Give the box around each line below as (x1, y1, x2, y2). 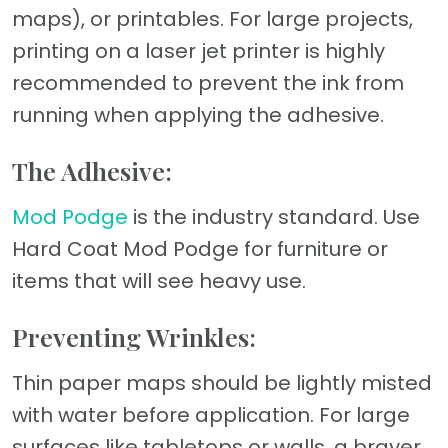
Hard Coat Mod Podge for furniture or (12, 234, 388, 263)
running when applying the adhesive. (12, 100, 384, 129)
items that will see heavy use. (12, 266, 306, 295)
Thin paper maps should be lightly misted (12, 368, 432, 397)
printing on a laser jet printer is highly (12, 36, 385, 65)
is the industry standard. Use (128, 202, 420, 231)
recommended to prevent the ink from (12, 68, 404, 97)
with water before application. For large (12, 400, 410, 429)
